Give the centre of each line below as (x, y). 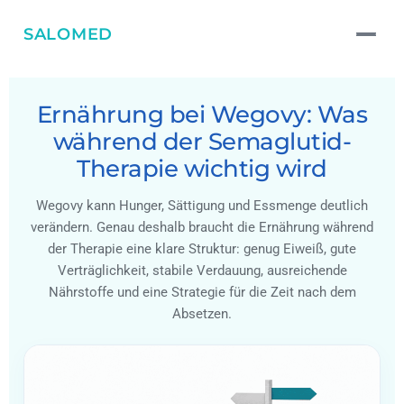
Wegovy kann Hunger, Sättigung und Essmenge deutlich (202, 206)
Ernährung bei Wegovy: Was (202, 115)
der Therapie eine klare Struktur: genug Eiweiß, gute (202, 249)
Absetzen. (202, 314)
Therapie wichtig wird (202, 169)
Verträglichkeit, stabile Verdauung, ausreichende (202, 271)
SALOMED (69, 34)
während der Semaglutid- (202, 142)
